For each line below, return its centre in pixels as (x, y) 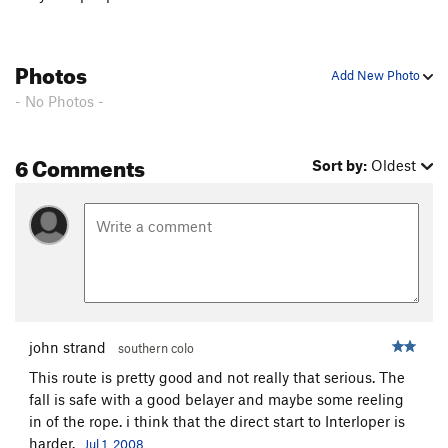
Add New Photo (377, 75)
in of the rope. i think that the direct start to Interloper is (217, 420)
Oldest (394, 165)
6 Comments (80, 165)
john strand (67, 346)
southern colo (156, 347)
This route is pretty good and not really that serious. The (217, 376)
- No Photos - (59, 101)
